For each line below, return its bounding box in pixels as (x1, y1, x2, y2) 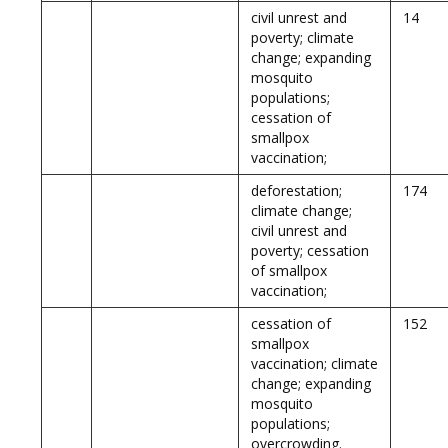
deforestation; (251, 181, 342, 200)
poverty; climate (251, 28, 354, 47)
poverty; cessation (251, 241, 369, 260)
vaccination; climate (251, 354, 378, 373)
